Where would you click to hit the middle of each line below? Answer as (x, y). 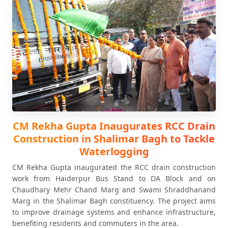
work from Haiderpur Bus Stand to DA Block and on (114, 178)
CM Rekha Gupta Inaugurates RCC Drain (114, 126)
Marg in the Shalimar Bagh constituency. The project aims (114, 201)
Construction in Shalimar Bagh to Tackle (114, 139)
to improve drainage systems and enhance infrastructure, (114, 212)
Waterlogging (114, 151)
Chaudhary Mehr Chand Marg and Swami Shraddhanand (114, 190)
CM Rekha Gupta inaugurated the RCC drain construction (114, 167)
